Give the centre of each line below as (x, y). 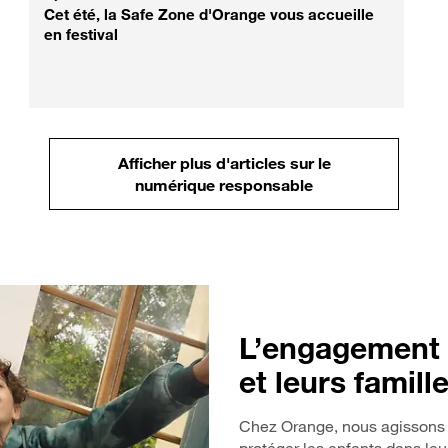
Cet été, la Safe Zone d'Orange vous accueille (208, 15)
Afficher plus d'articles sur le (224, 163)
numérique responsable (224, 185)
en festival (80, 35)
